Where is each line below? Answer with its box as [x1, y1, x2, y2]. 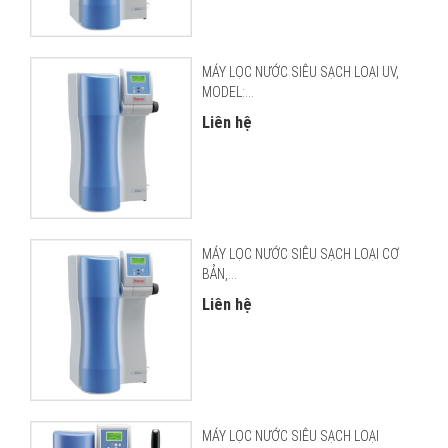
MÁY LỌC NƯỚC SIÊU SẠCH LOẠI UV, [201, 64, 399, 81]
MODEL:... [201, 84, 254, 101]
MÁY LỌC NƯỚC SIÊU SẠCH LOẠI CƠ [201, 245, 399, 262]
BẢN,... [201, 265, 237, 282]
